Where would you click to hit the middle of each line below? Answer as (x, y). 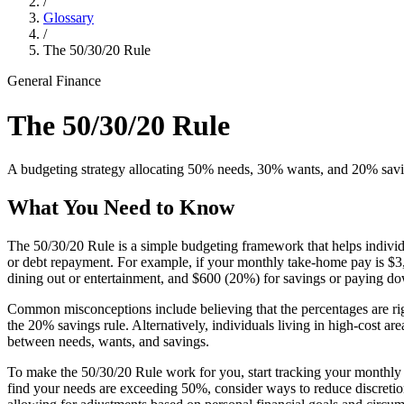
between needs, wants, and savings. (108, 341)
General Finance (54, 81)
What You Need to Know (121, 208)
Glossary (69, 18)
